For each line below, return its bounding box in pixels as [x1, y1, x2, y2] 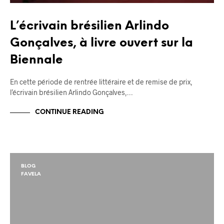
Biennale [10, 53, 63, 66]
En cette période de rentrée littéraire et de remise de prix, [10, 77, 192, 86]
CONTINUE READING [35, 109, 104, 116]
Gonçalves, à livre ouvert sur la [10, 36, 193, 49]
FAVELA [21, 171, 41, 177]
